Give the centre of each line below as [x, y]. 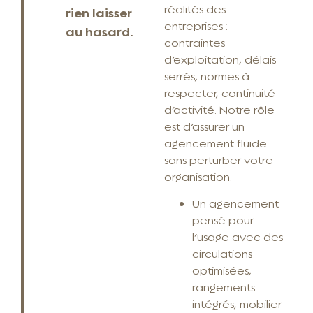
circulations [223, 253]
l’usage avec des [238, 236]
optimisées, [222, 270]
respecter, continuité [220, 92]
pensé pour [223, 219]
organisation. [198, 176]
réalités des [195, 8]
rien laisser [99, 12]
